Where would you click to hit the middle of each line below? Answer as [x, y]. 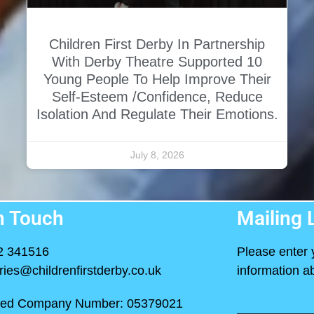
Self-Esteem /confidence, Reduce [157, 97]
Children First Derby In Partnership [157, 45]
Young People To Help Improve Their [157, 80]
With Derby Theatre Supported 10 [157, 62]
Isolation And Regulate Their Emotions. [157, 115]
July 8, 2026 [157, 155]
